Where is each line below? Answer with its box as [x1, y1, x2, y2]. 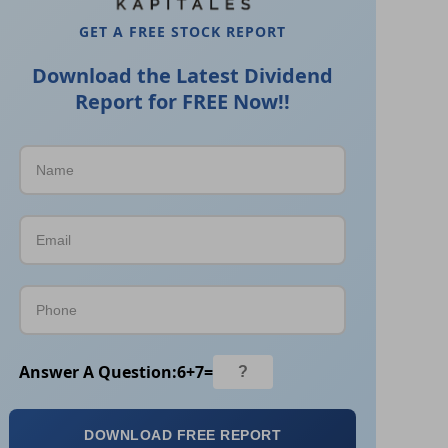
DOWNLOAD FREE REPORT [84, 427, 282, 444]
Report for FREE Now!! [75, 88, 291, 116]
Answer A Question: [19, 360, 178, 383]
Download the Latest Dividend [32, 62, 334, 90]
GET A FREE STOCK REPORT [79, 22, 287, 42]
